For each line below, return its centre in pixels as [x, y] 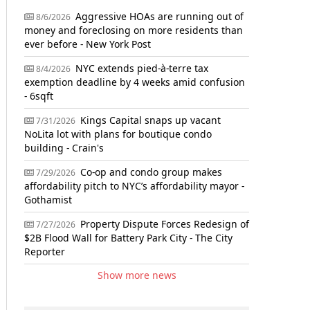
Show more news [137, 275]
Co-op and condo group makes [150, 172]
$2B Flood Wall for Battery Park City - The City [128, 238]
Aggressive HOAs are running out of [158, 16]
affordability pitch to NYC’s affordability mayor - [134, 186]
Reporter [45, 252]
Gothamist [48, 200]
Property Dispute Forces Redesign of [163, 224]
